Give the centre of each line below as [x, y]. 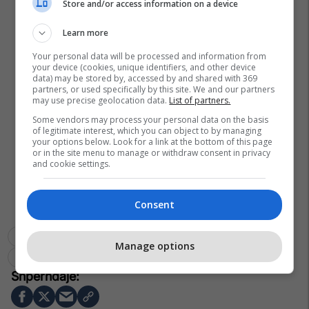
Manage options [154, 246]
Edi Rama [126, 236]
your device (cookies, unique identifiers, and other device [144, 67]
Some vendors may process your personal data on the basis [151, 119]
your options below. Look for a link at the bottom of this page [153, 141]
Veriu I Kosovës [48, 257]
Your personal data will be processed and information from [150, 56]
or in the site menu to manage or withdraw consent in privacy [152, 152]
